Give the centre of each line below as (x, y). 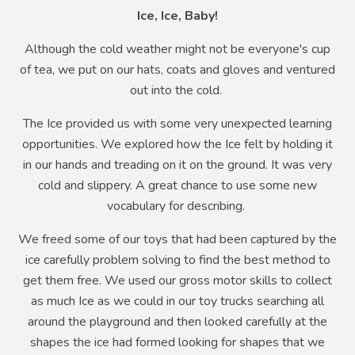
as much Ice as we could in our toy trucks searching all (177, 301)
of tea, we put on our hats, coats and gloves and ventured (177, 69)
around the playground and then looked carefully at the (177, 321)
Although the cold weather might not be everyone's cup (177, 49)
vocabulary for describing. (177, 206)
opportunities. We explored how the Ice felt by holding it (177, 144)
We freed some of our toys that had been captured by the (177, 239)
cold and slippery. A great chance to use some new (177, 185)
